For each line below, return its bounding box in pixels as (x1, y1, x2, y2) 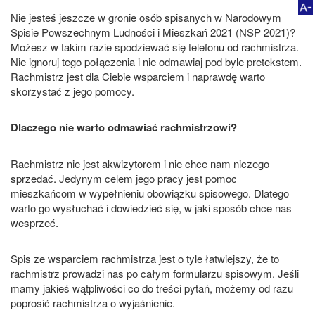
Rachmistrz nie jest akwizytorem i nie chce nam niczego (11, 155, 269, 171)
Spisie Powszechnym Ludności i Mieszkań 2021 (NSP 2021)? (11, 24, 295, 39)
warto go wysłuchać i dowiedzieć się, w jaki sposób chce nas (11, 200, 292, 215)
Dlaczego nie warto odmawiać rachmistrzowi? (11, 119, 237, 135)
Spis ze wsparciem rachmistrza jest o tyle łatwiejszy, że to (11, 250, 279, 266)
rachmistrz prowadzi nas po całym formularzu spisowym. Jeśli (11, 265, 299, 281)
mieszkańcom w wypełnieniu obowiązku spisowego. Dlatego (11, 185, 289, 200)
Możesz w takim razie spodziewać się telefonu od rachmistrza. (11, 39, 299, 54)
